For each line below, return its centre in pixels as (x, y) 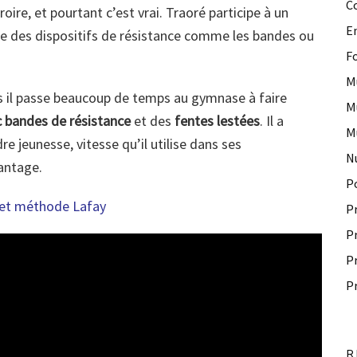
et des (151, 121)
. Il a (272, 121)
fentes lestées (216, 121)
